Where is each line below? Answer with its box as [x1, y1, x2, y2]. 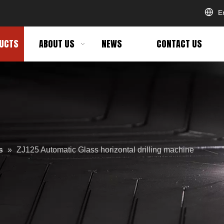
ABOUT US [38, 37, 74, 50]
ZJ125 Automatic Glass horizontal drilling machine [16, 145, 194, 154]
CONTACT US [156, 37, 202, 50]
